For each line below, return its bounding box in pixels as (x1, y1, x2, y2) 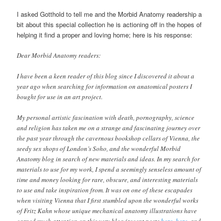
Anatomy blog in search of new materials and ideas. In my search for (17, 154, 200, 164)
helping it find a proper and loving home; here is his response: (17, 30, 193, 40)
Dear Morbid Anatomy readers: (17, 51, 101, 60)
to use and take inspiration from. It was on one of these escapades (17, 185, 193, 195)
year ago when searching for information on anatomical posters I (17, 82, 192, 91)
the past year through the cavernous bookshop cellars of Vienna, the (17, 134, 200, 143)
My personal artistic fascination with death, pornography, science (17, 113, 195, 122)
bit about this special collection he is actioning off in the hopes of (17, 20, 202, 30)
